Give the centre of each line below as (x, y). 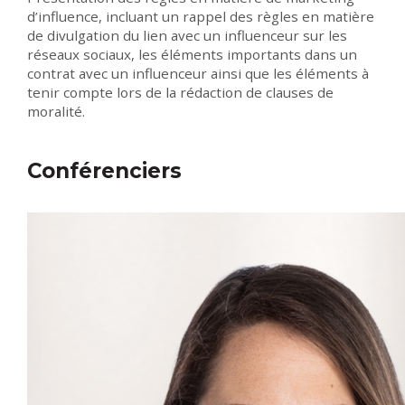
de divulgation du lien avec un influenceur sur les (187, 36)
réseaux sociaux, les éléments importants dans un (192, 55)
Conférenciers (107, 171)
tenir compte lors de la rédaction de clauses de (180, 93)
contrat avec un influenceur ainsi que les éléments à (198, 74)
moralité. (56, 112)
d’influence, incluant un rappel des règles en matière (201, 17)
